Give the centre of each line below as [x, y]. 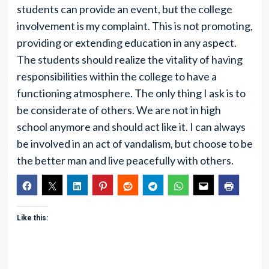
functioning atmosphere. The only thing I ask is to [131, 93]
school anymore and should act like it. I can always [131, 127]
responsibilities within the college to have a [116, 76]
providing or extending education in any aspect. [126, 43]
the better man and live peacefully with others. [125, 160]
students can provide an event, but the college [124, 9]
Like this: [32, 218]
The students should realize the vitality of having [129, 59]
